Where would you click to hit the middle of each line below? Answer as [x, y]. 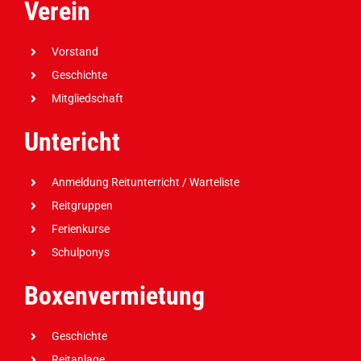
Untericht [72, 142]
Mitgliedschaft [87, 98]
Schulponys [80, 252]
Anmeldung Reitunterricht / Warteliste [145, 182]
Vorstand [75, 52]
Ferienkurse [80, 229]
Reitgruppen [82, 205]
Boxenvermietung [114, 296]
